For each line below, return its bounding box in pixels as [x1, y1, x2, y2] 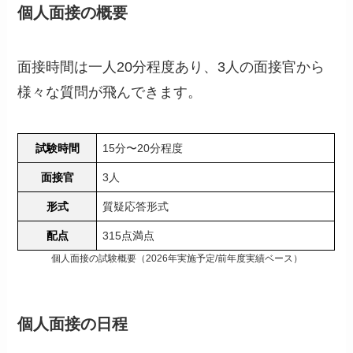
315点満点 [102, 229, 155, 243]
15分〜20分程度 [102, 142, 184, 155]
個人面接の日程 [17, 315, 128, 333]
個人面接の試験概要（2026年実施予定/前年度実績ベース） [50, 253, 303, 265]
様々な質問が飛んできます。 [17, 84, 203, 101]
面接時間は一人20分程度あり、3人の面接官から [17, 59, 325, 76]
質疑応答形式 [102, 200, 169, 214]
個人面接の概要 [17, 4, 128, 22]
